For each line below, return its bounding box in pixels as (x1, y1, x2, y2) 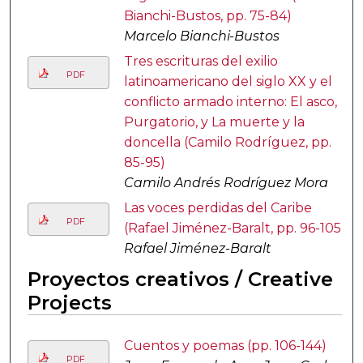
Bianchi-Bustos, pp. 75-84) (123, 8, 292, 24)
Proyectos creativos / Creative (27, 267, 333, 292)
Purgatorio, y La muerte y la (123, 114, 305, 130)
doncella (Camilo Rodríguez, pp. (123, 135, 331, 151)
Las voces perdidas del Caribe (123, 200, 312, 216)
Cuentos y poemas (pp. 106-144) (123, 338, 327, 354)
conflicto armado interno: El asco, (123, 94, 337, 110)
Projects (27, 291, 112, 315)
